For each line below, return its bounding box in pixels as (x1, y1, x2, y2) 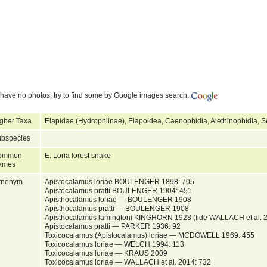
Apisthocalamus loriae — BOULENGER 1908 (45, 195, 191, 204)
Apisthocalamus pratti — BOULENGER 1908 (45, 204, 189, 213)
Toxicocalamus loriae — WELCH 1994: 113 (45, 240, 184, 249)
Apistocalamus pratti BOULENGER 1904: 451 (45, 186, 192, 195)
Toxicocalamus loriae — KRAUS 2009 (45, 249, 167, 257)
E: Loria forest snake (45, 151, 113, 160)
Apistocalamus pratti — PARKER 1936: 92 (45, 222, 181, 231)
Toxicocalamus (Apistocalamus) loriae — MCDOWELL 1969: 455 (45, 231, 254, 240)
